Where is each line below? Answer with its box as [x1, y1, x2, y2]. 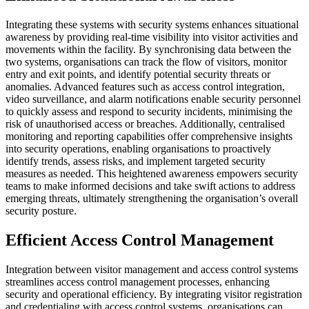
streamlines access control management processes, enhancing [6, 275, 270, 288]
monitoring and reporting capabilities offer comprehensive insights [6, 130, 292, 142]
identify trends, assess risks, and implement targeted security [6, 154, 266, 167]
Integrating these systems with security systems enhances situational [6, 18, 299, 30]
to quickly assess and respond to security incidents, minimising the [6, 105, 292, 117]
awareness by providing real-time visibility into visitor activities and [6, 30, 298, 43]
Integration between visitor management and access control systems [6, 263, 298, 275]
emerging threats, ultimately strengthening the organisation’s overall [6, 192, 298, 204]
